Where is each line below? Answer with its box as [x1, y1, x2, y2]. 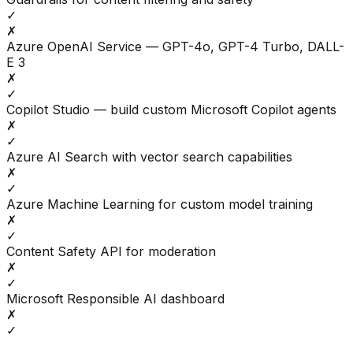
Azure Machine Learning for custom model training [6, 196, 313, 213]
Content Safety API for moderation [6, 243, 216, 260]
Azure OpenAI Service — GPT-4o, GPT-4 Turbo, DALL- [6, 39, 344, 55]
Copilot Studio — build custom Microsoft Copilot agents [6, 102, 336, 118]
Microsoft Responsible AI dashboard [6, 291, 225, 307]
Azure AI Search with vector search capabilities [6, 149, 292, 165]
